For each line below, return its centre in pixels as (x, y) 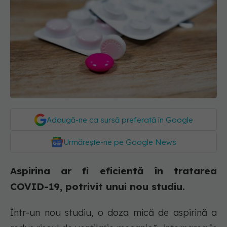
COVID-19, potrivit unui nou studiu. (99, 187)
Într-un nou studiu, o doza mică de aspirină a (113, 213)
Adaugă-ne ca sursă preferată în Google (120, 120)
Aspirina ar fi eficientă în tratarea (113, 171)
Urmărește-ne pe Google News (120, 142)
